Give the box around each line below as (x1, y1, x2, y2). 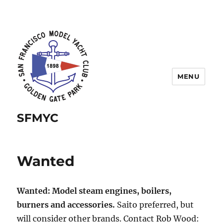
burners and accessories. (17, 200, 115, 210)
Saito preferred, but (115, 200, 194, 210)
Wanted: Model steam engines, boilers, (17, 186, 172, 196)
